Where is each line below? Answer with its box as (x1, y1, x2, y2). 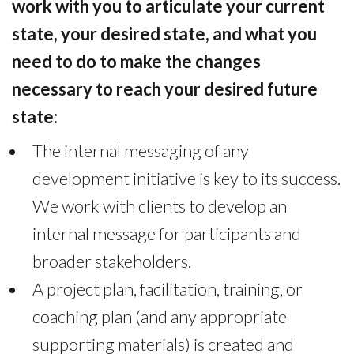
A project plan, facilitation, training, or (32, 277, 303, 299)
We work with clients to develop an (32, 194, 287, 217)
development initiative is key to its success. (32, 167, 341, 189)
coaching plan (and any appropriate (32, 305, 287, 327)
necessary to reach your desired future (12, 77, 318, 100)
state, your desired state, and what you (12, 22, 317, 44)
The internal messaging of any (32, 139, 249, 161)
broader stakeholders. (32, 250, 191, 272)
